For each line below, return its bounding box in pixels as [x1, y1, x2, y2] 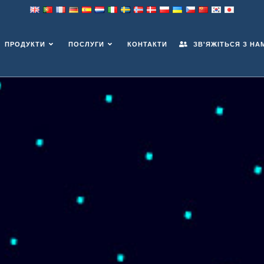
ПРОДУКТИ [5, 41, 45, 48]
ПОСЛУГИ [68, 41, 104, 48]
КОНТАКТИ [127, 41, 167, 48]
